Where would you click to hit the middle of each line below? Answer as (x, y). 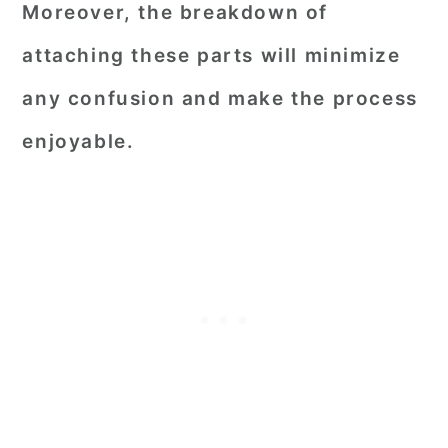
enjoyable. (78, 141)
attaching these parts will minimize (211, 55)
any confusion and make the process (220, 98)
